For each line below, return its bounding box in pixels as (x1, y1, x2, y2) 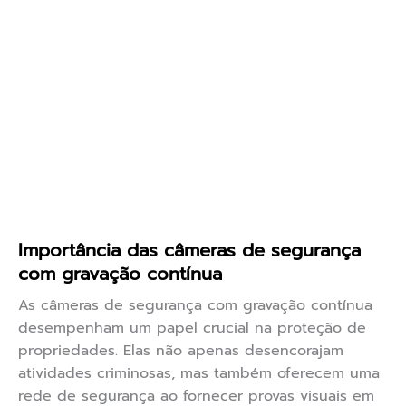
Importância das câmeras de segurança (18, 237, 361, 265)
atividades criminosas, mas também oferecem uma (18, 362, 380, 385)
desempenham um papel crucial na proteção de (18, 317, 366, 340)
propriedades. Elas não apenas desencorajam (18, 340, 343, 362)
